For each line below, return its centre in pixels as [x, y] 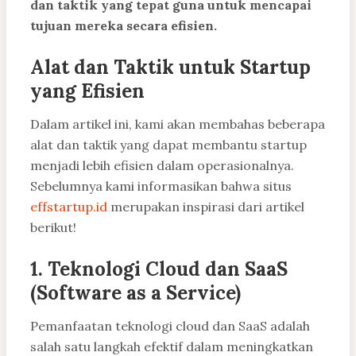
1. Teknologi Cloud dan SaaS [159, 269]
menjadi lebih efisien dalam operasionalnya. [162, 166]
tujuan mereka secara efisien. [124, 26]
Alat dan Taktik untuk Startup [170, 68]
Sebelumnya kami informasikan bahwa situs [161, 186]
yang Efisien [87, 91]
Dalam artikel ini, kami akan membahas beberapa [178, 124]
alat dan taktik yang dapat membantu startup [168, 145]
